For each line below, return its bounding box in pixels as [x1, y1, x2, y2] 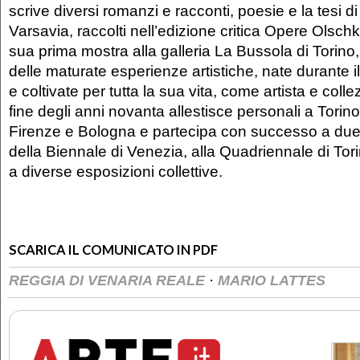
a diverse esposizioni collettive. [9, 162, 223, 180]
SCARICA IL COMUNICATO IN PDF [9, 241, 218, 258]
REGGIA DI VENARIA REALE [9, 272, 209, 288]
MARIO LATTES [218, 272, 325, 288]
